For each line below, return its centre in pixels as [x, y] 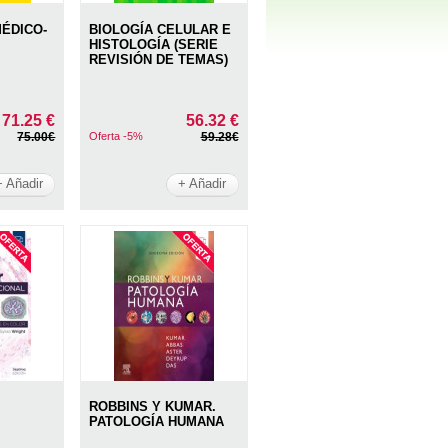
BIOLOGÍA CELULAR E [160, 29]
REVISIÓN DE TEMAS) [159, 59]
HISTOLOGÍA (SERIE [154, 44]
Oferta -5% [116, 135]
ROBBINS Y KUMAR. [153, 407]
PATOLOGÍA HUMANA [157, 422]
